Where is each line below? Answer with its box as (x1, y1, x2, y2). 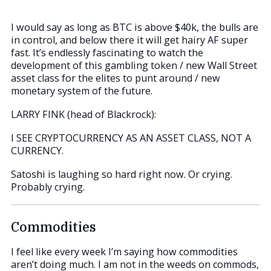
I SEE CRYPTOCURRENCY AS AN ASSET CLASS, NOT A (11, 131, 251, 145)
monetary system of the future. (11, 84, 152, 98)
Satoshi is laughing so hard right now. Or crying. (11, 168, 232, 181)
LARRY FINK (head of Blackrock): (11, 108, 156, 122)
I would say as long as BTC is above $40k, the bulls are (11, 21, 258, 34)
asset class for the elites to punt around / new (11, 71, 220, 85)
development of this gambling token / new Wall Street (11, 59, 257, 73)
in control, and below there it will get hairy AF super (11, 33, 248, 47)
